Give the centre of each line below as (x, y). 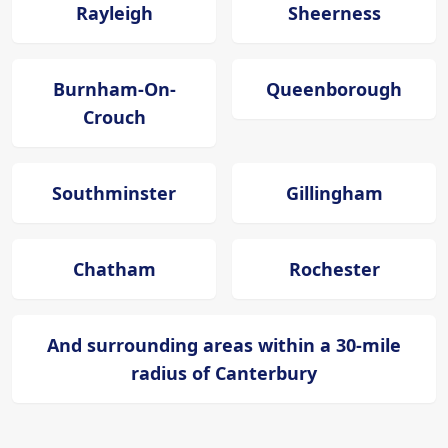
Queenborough (334, 89)
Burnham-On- (114, 89)
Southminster (114, 193)
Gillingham (334, 193)
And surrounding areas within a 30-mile (224, 345)
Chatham (114, 269)
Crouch (114, 117)
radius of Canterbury (224, 373)
